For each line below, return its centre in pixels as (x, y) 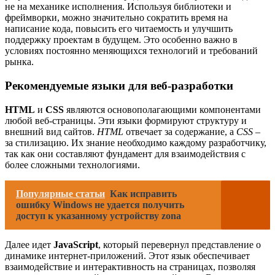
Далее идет (29, 244)
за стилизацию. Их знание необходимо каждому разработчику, (136, 142)
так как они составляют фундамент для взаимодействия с (125, 153)
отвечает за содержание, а (180, 131)
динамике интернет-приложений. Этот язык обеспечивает (127, 255)
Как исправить (143, 193)
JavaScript (76, 244)
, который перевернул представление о (180, 244)
